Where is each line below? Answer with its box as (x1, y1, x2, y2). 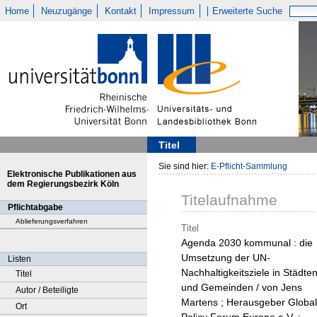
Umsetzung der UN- (181, 252, 270, 264)
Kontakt (104, 6, 137, 16)
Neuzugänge (41, 6, 93, 16)
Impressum (149, 6, 195, 16)
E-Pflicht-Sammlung (211, 161, 287, 171)
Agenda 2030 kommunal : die (181, 237, 313, 249)
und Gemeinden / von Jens (181, 282, 302, 294)
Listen (8, 254, 31, 264)
